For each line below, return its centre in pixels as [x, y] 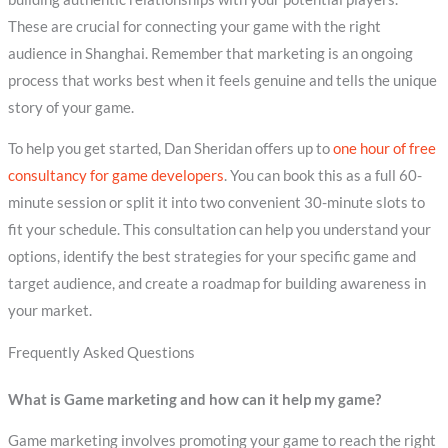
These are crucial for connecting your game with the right [194, 26]
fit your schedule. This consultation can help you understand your [219, 230]
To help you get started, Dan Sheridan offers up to [170, 149]
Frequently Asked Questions [101, 352]
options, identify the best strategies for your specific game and [211, 257]
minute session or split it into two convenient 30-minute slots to [216, 203]
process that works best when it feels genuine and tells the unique [222, 80]
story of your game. [70, 107]
